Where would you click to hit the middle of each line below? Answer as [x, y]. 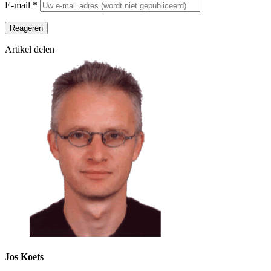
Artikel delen [30, 49]
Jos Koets [24, 256]
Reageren [26, 28]
